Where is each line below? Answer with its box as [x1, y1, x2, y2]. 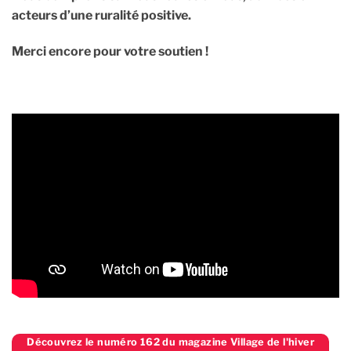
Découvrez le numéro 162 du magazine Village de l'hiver [27, 335, 314, 348]
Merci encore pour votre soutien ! [12, 44, 208, 60]
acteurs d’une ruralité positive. [12, 8, 191, 24]
